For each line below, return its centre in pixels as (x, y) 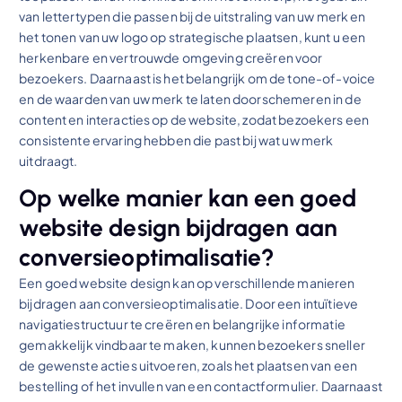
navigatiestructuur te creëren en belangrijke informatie (182, 323)
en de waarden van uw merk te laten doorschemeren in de (190, 98)
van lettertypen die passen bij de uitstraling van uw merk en (192, 16)
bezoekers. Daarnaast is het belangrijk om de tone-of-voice (197, 78)
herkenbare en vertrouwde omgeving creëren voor (171, 57)
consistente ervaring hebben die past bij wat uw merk (176, 140)
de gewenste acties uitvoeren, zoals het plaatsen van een (188, 365)
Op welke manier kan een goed (188, 198)
